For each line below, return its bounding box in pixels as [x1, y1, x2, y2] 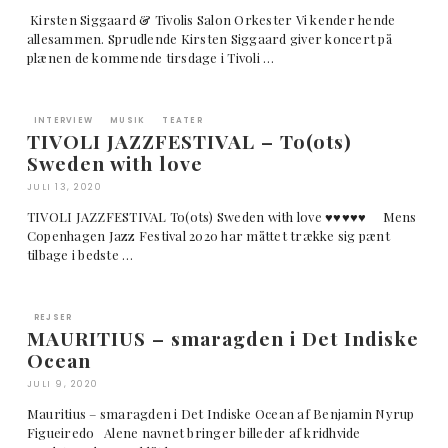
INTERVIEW [33, 115, 94, 127]
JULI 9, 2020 [26, 378, 99, 391]
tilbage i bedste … [26, 246, 134, 264]
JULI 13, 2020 [26, 181, 103, 194]
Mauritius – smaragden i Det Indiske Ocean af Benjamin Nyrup [26, 405, 415, 423]
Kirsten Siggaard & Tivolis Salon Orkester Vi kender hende [26, 11, 396, 29]
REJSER [33, 312, 73, 324]
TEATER [162, 115, 203, 127]
